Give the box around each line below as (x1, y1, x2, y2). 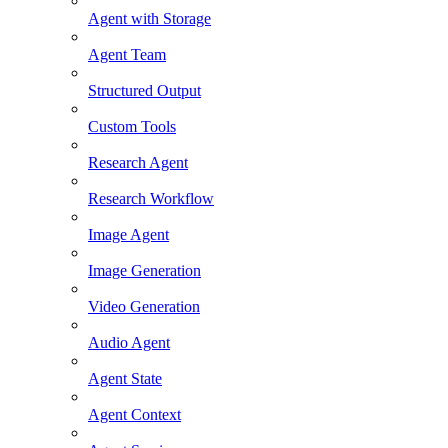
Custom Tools (88, 118, 176, 136)
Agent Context (88, 406, 181, 424)
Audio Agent (88, 334, 170, 352)
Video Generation (88, 298, 200, 316)
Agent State (88, 370, 162, 388)
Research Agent (88, 154, 188, 172)
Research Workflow (88, 190, 214, 208)
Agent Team (88, 46, 166, 64)
